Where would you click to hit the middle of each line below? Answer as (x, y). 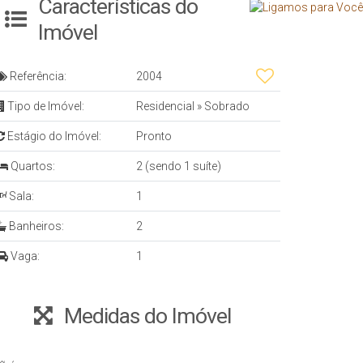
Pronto (154, 137)
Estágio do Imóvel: (53, 137)
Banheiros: (35, 226)
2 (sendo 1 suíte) (179, 167)
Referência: (37, 77)
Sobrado (226, 107)
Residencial (167, 107)
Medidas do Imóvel (147, 316)
